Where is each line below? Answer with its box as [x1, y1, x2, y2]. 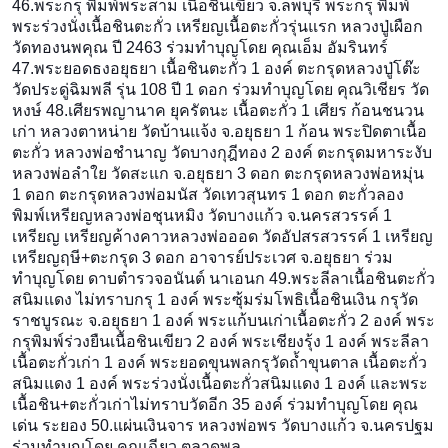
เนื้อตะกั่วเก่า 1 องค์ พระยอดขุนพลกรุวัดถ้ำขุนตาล [12, 354, 359, 372]
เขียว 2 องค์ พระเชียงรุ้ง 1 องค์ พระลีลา [158, 333, 429, 351]
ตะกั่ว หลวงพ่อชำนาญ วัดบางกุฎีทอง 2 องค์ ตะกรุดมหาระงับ [12, 144, 432, 162]
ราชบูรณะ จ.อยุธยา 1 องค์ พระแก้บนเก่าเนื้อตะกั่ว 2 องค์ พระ [12, 312, 435, 330]
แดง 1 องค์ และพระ [292, 375, 428, 393]
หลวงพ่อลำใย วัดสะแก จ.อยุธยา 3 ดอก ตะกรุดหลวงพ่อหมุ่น [12, 165, 424, 183]
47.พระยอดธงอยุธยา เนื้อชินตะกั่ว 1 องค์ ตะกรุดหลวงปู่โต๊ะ [12, 60, 421, 78]
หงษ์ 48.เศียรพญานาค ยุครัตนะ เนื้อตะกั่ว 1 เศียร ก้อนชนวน [12, 102, 424, 120]
